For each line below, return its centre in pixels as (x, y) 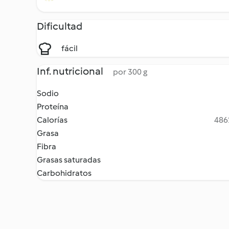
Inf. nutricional (71, 71)
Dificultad (60, 26)
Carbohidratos (64, 173)
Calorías (52, 120)
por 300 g (130, 72)
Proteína (53, 107)
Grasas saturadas (69, 160)
